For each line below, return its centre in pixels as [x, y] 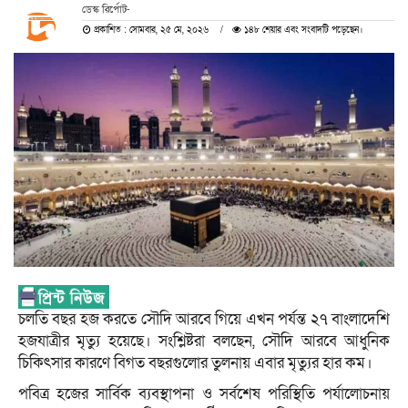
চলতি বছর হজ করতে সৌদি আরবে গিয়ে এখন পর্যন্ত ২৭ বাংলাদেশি [204, 319]
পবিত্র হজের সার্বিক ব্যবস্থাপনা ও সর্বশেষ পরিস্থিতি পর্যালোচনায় [204, 393]
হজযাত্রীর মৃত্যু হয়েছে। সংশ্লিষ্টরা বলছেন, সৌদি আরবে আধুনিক [204, 341]
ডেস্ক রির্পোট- [106, 9]
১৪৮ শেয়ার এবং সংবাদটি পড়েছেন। [301, 30]
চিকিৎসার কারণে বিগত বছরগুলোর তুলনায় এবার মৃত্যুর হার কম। [195, 362]
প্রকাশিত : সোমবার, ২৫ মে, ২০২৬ [151, 30]
